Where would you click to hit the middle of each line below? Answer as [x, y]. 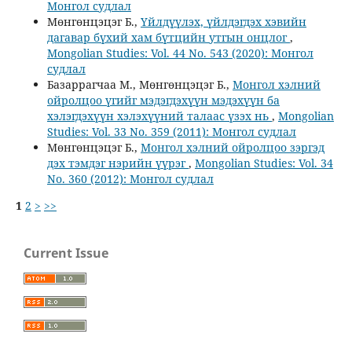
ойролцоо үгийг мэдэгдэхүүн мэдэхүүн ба [163, 101]
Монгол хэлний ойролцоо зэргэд [232, 148]
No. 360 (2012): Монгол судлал [130, 179]
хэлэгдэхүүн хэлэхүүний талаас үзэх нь [159, 116]
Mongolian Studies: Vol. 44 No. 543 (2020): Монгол [180, 53]
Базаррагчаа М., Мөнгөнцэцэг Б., [139, 85]
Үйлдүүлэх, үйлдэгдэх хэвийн [223, 22]
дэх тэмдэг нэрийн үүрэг [117, 163]
